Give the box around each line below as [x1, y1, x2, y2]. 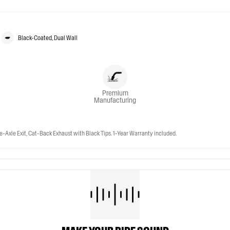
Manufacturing [94, 95, 136, 105]
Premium [102, 88, 128, 98]
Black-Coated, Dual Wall [17, 34, 78, 42]
